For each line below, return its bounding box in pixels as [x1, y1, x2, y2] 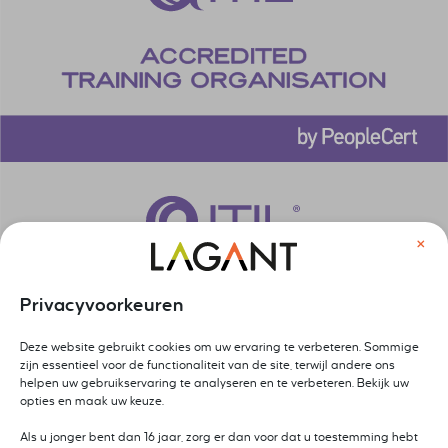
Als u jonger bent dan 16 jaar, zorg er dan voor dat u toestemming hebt [20, 431, 418, 445]
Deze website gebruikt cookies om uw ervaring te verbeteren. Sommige [20, 341, 419, 355]
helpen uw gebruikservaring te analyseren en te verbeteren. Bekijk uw [20, 377, 409, 391]
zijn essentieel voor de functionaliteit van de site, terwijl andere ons [20, 359, 395, 373]
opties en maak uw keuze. [20, 395, 164, 409]
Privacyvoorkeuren [20, 295, 184, 316]
